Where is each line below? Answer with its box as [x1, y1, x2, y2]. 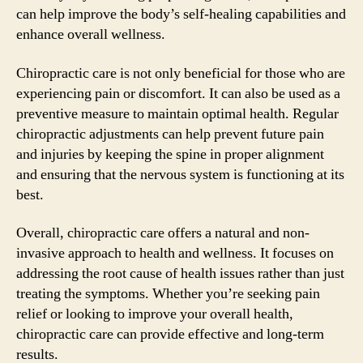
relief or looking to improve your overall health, [16, 305, 293, 323]
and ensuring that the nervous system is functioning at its [16, 164, 344, 184]
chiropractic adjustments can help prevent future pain [16, 124, 324, 143]
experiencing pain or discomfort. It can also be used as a [16, 83, 340, 103]
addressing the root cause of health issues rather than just [16, 264, 344, 283]
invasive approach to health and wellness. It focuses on [16, 244, 334, 263]
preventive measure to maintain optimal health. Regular [16, 104, 339, 123]
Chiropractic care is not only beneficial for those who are [16, 63, 345, 83]
